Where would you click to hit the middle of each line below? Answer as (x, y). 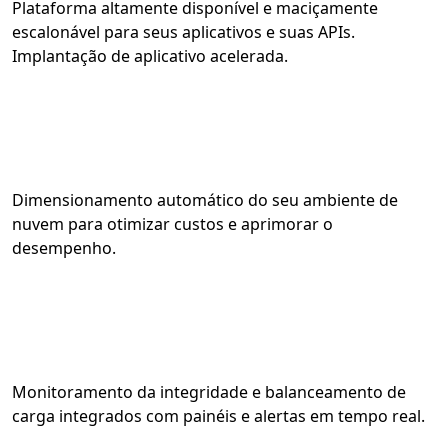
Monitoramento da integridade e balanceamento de (209, 392)
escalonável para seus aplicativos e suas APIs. (183, 32)
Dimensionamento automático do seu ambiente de (205, 200)
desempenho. (64, 248)
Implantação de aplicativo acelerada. (150, 56)
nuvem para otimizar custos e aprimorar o (172, 224)
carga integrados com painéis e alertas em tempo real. (218, 416)
